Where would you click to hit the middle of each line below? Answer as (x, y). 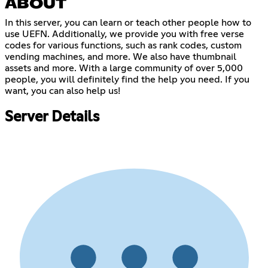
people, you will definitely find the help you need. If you (127, 80)
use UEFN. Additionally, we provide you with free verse (124, 34)
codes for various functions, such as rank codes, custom (123, 46)
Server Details (52, 118)
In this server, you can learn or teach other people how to (128, 23)
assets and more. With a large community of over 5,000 (124, 68)
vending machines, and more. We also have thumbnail (121, 57)
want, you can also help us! (63, 91)
